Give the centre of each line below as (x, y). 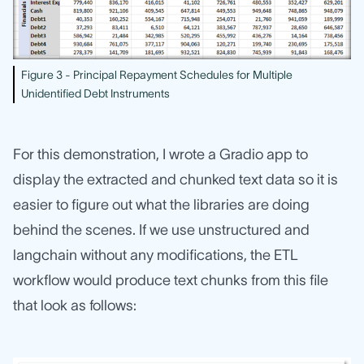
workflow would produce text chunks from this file (171, 280)
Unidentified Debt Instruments (95, 93)
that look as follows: (75, 305)
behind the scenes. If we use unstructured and (161, 230)
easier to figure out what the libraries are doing (161, 204)
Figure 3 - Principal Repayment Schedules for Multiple (157, 74)
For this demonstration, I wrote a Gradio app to (160, 154)
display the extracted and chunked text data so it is (175, 179)
